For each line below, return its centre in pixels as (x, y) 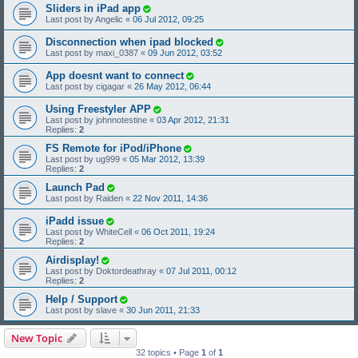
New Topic (37, 338)
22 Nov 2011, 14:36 (170, 198)
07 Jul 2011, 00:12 (201, 270)
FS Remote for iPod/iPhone (113, 148)
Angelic (109, 19)
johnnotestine (121, 119)
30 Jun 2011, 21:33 (163, 310)
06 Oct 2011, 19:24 (178, 231)
